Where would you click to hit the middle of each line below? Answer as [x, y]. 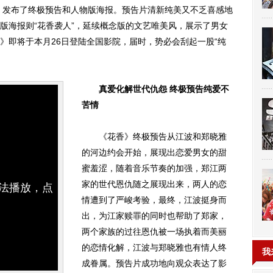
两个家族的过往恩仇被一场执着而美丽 [154, 232]
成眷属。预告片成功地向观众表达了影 [154, 263]
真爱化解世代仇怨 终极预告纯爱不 [164, 89]
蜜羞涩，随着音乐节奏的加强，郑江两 [154, 168]
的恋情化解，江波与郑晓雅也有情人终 [154, 247]
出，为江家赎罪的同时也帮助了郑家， [154, 216]
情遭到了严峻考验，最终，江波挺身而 [154, 200]
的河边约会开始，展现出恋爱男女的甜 [154, 152]
